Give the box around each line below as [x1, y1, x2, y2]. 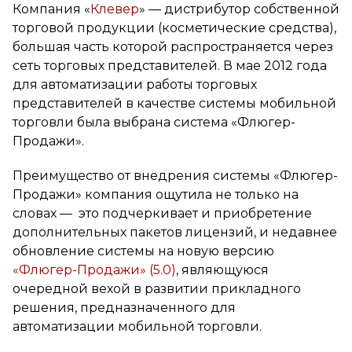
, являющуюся [176, 262, 269, 277]
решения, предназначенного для [13, 300, 236, 315]
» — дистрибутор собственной [139, 2, 339, 16]
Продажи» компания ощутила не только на [13, 187, 299, 202]
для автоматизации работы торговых [13, 77, 257, 92]
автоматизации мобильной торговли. [13, 319, 262, 334]
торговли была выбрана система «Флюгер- [13, 115, 295, 130]
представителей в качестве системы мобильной [13, 96, 336, 111]
